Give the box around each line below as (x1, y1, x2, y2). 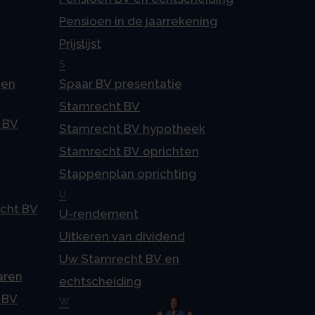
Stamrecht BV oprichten (58, 143, 199, 158)
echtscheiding (58, 274, 141, 288)
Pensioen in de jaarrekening (58, 13, 217, 28)
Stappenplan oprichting (58, 166, 196, 181)
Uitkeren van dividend (58, 229, 185, 243)
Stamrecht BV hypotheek (58, 121, 205, 136)
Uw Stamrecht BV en (58, 251, 179, 266)
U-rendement (58, 206, 139, 221)
